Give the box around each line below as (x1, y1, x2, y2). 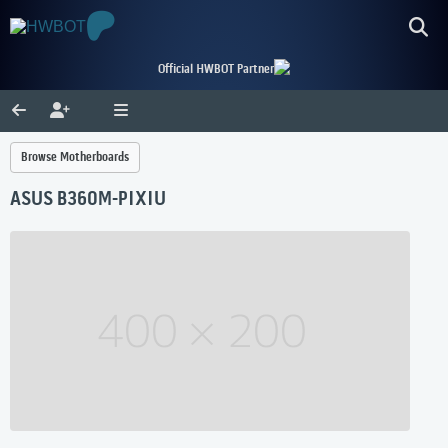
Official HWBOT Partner (158, 62, 274, 77)
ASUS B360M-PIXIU (10, 189, 166, 212)
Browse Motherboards (21, 150, 129, 165)
